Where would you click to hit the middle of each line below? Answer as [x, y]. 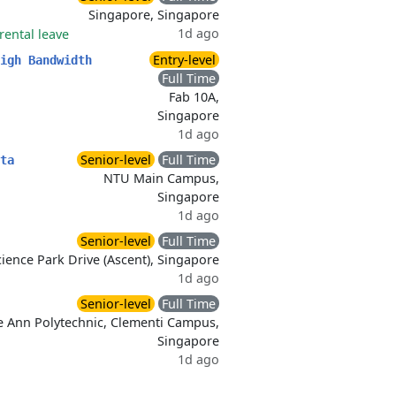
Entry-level [184, 60]
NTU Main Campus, [161, 178]
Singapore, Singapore [154, 15]
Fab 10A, [194, 97]
